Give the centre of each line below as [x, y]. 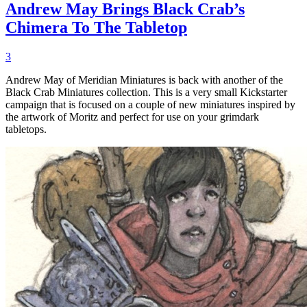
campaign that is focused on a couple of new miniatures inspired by [150, 105]
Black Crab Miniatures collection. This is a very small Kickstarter [146, 93]
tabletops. [26, 130]
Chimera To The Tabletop [96, 28]
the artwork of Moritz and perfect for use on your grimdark [132, 117]
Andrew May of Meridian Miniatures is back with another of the [144, 80]
